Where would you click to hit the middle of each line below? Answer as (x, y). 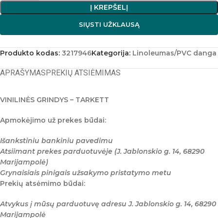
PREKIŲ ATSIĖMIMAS (83, 73)
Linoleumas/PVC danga (174, 53)
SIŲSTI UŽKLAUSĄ (109, 24)
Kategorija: (111, 53)
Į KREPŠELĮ (109, 7)
